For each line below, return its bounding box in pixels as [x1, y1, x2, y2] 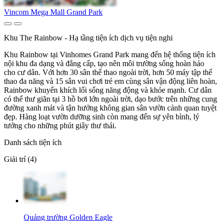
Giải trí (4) [4, 155, 37, 164]
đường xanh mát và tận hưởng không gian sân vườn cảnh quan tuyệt [4, 104, 217, 112]
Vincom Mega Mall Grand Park [4, 8, 103, 17]
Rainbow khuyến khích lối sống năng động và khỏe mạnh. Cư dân [4, 86, 212, 95]
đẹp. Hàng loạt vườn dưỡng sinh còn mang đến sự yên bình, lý [4, 112, 199, 121]
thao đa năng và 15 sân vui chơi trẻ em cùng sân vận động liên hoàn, [4, 77, 217, 86]
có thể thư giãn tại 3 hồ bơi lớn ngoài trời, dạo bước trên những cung [4, 95, 217, 104]
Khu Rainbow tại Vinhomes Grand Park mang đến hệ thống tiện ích [4, 50, 216, 59]
